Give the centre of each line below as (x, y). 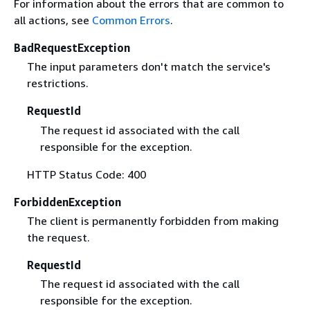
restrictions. (57, 83)
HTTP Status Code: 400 (86, 174)
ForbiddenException (67, 202)
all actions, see (53, 20)
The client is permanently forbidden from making (153, 220)
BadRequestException (72, 48)
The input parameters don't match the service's (148, 67)
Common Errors (131, 20)
